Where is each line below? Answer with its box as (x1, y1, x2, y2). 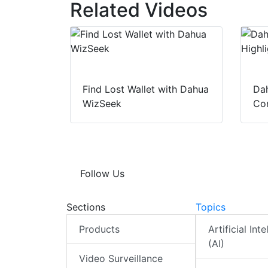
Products (79, 223, 120, 236)
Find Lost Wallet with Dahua (83, 83, 209, 96)
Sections (66, 201, 105, 214)
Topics (195, 201, 226, 214)
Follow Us (80, 167, 124, 180)
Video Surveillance (79, 252, 163, 265)
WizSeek (83, 98, 121, 110)
